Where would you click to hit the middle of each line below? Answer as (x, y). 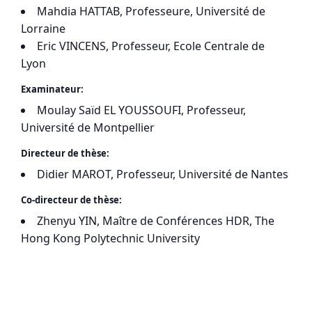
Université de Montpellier (88, 128)
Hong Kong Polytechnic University (110, 238)
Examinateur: (52, 89)
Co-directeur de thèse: (71, 200)
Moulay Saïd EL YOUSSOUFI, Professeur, (141, 110)
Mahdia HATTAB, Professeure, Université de (151, 11)
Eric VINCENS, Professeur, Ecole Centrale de (151, 46)
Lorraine (43, 29)
